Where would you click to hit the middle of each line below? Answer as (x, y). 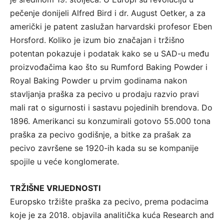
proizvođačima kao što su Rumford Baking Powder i (109, 67)
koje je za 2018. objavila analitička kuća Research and (112, 215)
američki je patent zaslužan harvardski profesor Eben (111, 27)
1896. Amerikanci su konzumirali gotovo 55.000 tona (110, 121)
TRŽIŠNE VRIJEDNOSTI (55, 188)
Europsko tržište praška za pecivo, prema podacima (109, 202)
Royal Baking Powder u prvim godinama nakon (98, 81)
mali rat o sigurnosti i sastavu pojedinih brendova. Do (111, 108)
